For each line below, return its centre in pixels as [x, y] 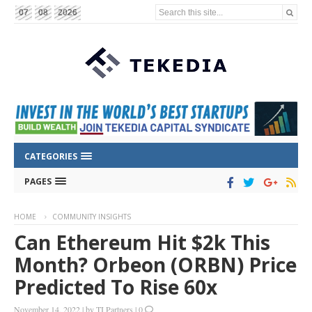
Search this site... [191, 12]
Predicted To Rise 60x [116, 287]
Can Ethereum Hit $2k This [142, 243]
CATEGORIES [52, 157]
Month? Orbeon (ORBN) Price [155, 265]
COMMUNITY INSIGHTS [92, 217]
